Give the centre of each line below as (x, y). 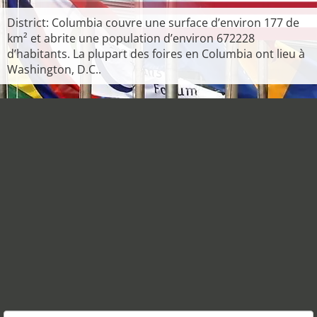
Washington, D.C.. (54, 69)
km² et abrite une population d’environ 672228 (131, 38)
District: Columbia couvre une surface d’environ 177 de (153, 23)
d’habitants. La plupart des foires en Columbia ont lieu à (156, 54)
